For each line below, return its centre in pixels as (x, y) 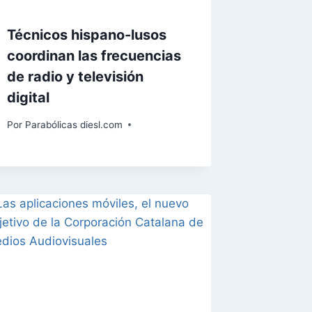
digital (29, 98)
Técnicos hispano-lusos (87, 35)
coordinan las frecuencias (94, 56)
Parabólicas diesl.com (73, 124)
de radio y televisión (76, 77)
